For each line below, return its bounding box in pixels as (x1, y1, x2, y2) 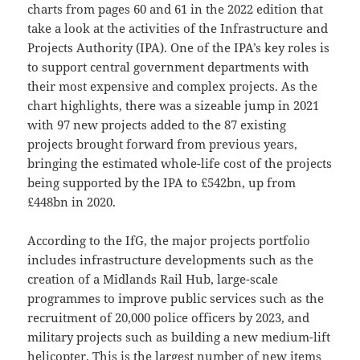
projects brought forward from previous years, (27, 135, 298, 152)
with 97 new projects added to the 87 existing (27, 116, 287, 133)
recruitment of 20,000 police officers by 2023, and (27, 309, 310, 325)
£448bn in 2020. (27, 193, 117, 210)
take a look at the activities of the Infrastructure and (27, 19, 329, 36)
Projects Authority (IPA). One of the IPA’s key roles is (27, 39, 330, 55)
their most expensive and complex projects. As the (27, 77, 318, 94)
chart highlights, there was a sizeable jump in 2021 (27, 96, 320, 113)
